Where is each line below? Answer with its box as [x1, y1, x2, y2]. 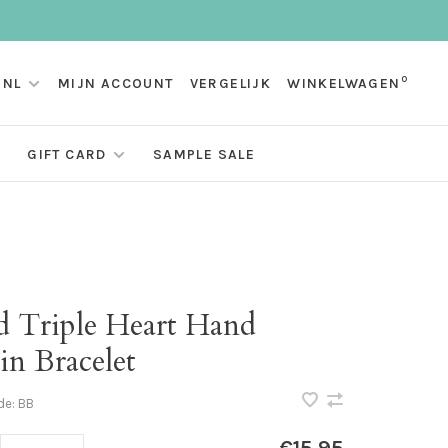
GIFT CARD [27, 146, 107, 164]
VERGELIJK [189, 75, 272, 92]
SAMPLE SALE [152, 146, 256, 164]
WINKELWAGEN [287, 75, 401, 92]
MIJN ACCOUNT [57, 75, 174, 92]
